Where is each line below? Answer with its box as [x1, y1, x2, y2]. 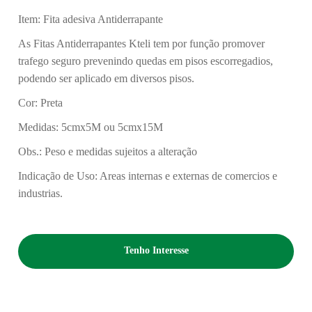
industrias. [18, 188, 63, 200]
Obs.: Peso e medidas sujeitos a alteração [18, 146, 197, 158]
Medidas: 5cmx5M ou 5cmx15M [18, 122, 163, 134]
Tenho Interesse [123, 246, 189, 256]
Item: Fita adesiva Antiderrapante [18, 14, 163, 26]
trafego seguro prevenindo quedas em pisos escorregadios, [18, 56, 273, 68]
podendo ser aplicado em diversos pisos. [18, 73, 194, 85]
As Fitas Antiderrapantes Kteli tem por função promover [18, 38, 265, 50]
